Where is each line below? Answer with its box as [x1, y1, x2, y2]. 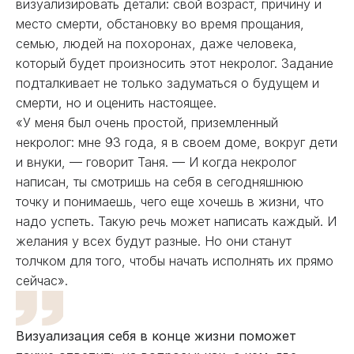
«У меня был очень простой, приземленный [16, 115, 278, 130]
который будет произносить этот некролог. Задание [16, 55, 333, 71]
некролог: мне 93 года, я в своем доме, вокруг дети [16, 134, 337, 150]
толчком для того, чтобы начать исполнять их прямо [16, 253, 333, 269]
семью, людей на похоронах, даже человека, [16, 36, 297, 51]
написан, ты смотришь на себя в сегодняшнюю [16, 174, 303, 190]
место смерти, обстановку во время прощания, [16, 16, 304, 32]
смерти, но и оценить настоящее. [16, 95, 217, 111]
